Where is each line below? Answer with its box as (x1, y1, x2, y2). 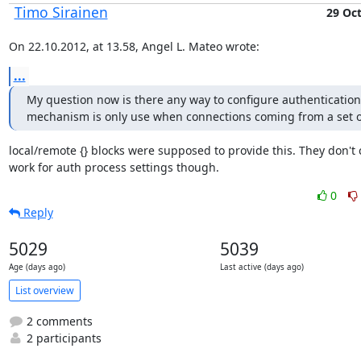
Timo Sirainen (14, 2, 108, 22)
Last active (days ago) (220, 262, 304, 272)
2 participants (23, 330, 102, 346)
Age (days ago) (8, 262, 65, 272)
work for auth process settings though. (8, 160, 219, 175)
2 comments (23, 313, 93, 329)
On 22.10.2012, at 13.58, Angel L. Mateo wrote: (8, 39, 259, 54)
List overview (15, 283, 74, 297)
